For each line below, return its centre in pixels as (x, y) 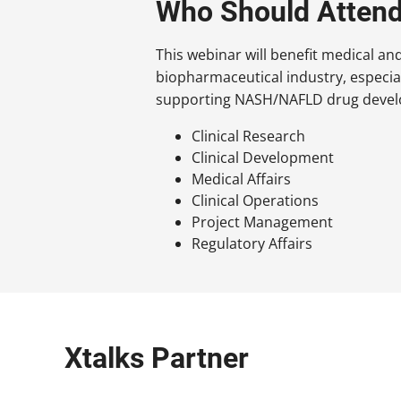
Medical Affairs (242, 179)
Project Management (263, 222)
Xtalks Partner (157, 358)
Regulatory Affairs (252, 243)
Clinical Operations (256, 200)
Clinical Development (263, 157)
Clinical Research (249, 136)
